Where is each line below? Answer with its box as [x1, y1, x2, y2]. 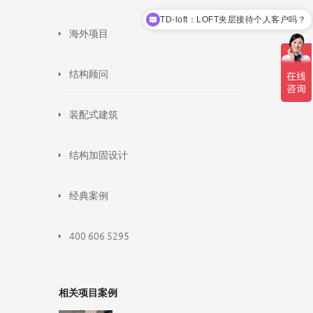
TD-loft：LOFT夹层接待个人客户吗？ [160, 15, 306, 24]
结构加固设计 [68, 147, 128, 161]
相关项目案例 [58, 286, 117, 299]
